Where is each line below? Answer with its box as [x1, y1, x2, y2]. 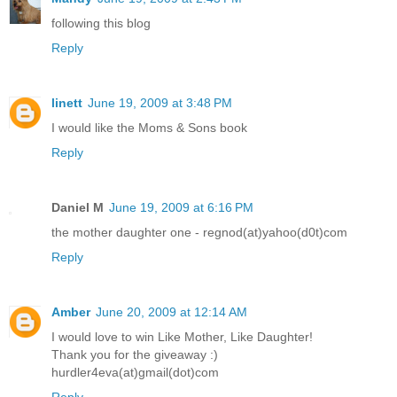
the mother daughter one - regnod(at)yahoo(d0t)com [51, 225, 347, 240]
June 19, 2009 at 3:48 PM [88, 96, 232, 111]
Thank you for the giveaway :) [51, 347, 218, 362]
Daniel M [51, 200, 104, 215]
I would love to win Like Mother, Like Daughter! [51, 330, 313, 345]
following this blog [51, 16, 151, 31]
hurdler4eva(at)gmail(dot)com [51, 365, 219, 380]
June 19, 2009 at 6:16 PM [109, 200, 253, 215]
